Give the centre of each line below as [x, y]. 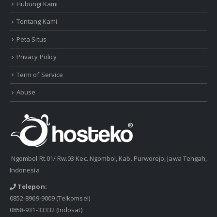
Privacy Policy [37, 57]
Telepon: [31, 186]
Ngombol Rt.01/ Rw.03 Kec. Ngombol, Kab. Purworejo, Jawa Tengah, [108, 158]
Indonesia [25, 170]
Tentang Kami [37, 22]
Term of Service [40, 74]
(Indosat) [68, 209]
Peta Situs [31, 39]
